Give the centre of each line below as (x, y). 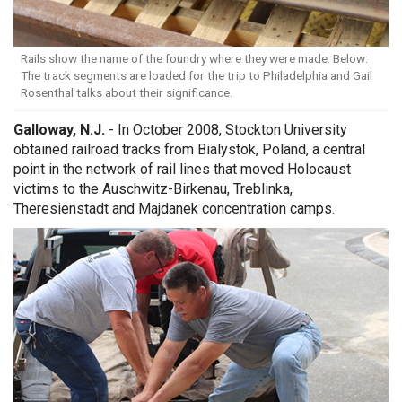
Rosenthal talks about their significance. (127, 92)
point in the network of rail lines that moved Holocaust (182, 169)
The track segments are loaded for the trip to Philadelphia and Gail (197, 75)
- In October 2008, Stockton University (226, 129)
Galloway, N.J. (59, 129)
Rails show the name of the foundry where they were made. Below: (194, 58)
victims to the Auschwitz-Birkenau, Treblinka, (153, 188)
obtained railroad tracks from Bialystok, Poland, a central (189, 149)
